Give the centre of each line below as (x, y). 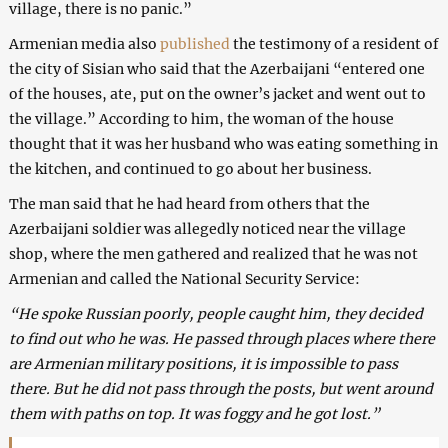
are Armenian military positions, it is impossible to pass (203, 363)
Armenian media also (84, 43)
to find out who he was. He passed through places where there (221, 338)
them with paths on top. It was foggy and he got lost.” (194, 413)
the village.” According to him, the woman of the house (201, 118)
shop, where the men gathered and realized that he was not (213, 253)
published (196, 43)
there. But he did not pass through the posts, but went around (220, 388)
